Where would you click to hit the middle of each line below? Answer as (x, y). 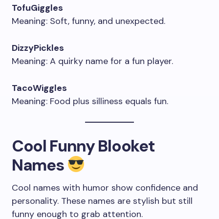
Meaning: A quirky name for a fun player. (92, 61)
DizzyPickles (38, 48)
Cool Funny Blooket (83, 146)
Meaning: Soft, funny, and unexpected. (88, 21)
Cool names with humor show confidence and (105, 188)
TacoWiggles (39, 88)
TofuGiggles (37, 8)
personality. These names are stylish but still (102, 201)
